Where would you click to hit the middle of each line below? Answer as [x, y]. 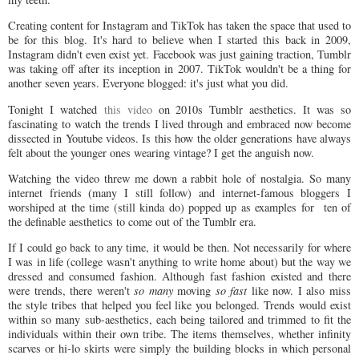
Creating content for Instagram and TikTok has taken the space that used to [179, 26]
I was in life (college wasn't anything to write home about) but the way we [179, 262]
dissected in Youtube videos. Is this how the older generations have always [179, 138]
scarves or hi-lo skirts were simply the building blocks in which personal [179, 349]
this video [128, 109]
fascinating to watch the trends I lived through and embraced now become [179, 123]
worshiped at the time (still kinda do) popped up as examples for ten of [179, 208]
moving [194, 291]
